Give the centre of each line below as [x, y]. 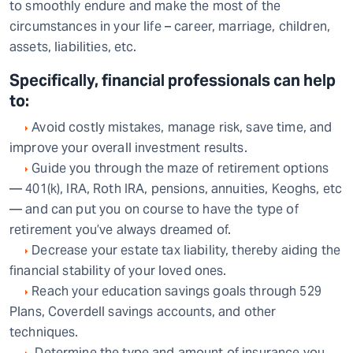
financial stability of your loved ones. [118, 271]
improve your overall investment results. [128, 148]
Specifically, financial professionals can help [173, 80]
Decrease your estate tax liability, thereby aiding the [185, 250]
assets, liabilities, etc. [73, 47]
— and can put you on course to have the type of [154, 209]
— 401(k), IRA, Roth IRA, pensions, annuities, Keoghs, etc [176, 189]
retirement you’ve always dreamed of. [121, 230]
